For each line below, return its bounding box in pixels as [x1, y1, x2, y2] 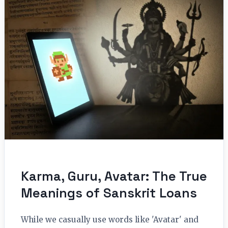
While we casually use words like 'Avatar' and [21, 215, 198, 225]
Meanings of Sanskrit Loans [21, 185, 197, 202]
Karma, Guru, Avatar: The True [21, 168, 207, 185]
